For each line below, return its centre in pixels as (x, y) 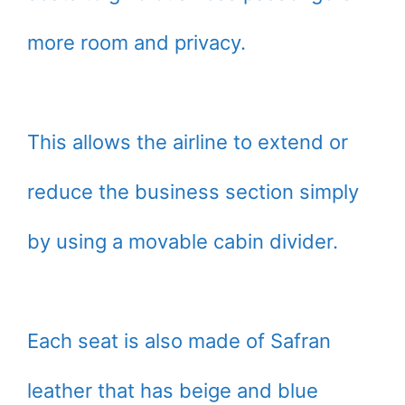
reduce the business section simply (193, 192)
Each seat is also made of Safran (179, 341)
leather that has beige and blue (173, 391)
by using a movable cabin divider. (183, 241)
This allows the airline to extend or (188, 142)
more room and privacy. (137, 42)
